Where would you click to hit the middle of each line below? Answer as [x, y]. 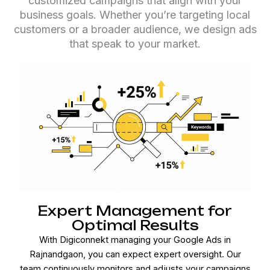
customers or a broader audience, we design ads [135, 30]
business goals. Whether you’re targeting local [135, 15]
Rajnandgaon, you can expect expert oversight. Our [135, 255]
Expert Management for [135, 211]
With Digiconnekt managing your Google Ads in [135, 240]
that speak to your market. [135, 44]
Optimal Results [135, 225]
